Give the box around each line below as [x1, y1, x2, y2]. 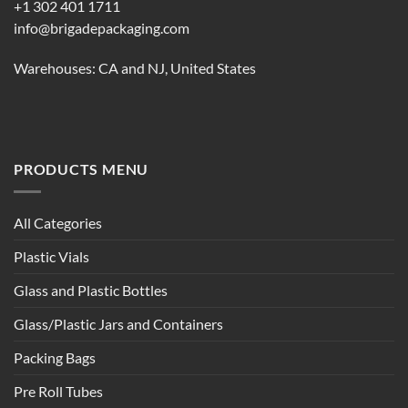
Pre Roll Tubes [14, 383, 103, 401]
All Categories [14, 215, 102, 232]
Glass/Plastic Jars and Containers [14, 316, 223, 333]
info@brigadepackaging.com [14, 19, 189, 36]
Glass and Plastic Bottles [14, 282, 168, 300]
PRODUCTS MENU [14, 161, 149, 178]
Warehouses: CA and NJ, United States [14, 59, 256, 76]
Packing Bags [14, 350, 96, 367]
